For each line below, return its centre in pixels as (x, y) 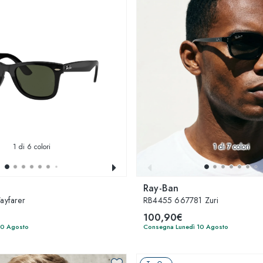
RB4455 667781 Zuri (181, 200)
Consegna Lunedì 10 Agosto (186, 227)
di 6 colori (33, 147)
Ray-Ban (161, 188)
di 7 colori (233, 147)
